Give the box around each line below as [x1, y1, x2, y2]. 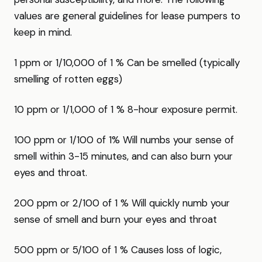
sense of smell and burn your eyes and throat [14, 213, 217, 226]
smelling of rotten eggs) [14, 73, 122, 85]
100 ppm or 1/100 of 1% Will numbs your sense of [14, 133, 234, 146]
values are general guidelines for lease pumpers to [14, 9, 240, 22]
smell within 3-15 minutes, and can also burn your [14, 150, 233, 163]
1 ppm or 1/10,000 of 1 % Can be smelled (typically [14, 56, 240, 69]
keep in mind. [14, 26, 72, 39]
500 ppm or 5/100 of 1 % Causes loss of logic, [14, 243, 222, 256]
